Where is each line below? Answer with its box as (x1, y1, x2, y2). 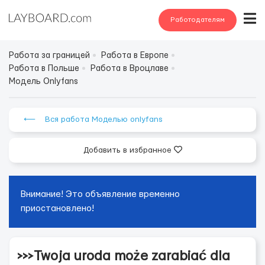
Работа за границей (9, 51, 90, 60)
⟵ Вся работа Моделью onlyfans (24, 115, 163, 124)
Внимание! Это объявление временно (21, 190, 180, 199)
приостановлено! (21, 204, 94, 213)
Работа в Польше (9, 64, 79, 73)
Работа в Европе (101, 51, 169, 60)
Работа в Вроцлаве (91, 64, 169, 73)
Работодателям (170, 17, 225, 23)
